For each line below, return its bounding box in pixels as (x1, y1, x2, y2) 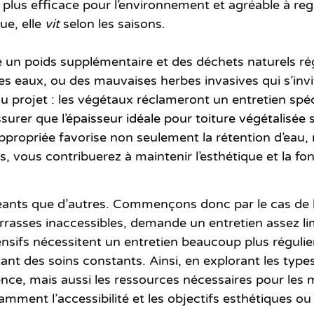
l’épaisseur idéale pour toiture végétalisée (62, 110, 306, 126)
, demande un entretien (123, 214, 266, 231)
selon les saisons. (60, 15, 165, 32)
